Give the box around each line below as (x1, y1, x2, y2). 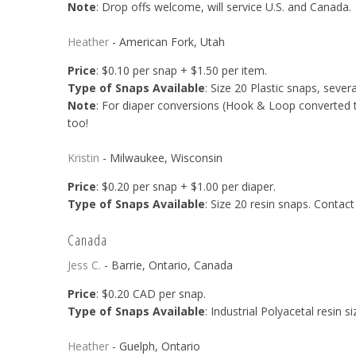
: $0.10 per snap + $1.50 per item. (95, 62, 270, 78)
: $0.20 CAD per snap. (95, 285, 206, 301)
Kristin (67, 150, 99, 166)
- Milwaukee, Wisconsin (99, 150, 222, 166)
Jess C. (67, 257, 101, 273)
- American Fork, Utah (108, 33, 225, 49)
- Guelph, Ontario (108, 339, 200, 354)
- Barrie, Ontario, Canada (100, 257, 233, 273)
